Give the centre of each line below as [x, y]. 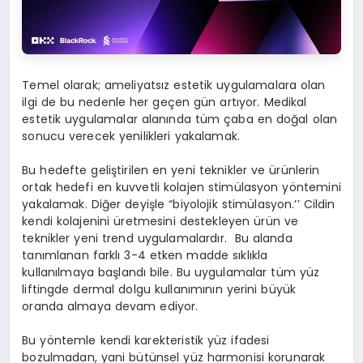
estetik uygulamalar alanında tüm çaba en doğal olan [180, 120]
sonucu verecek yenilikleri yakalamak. [131, 137]
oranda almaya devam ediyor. [110, 307]
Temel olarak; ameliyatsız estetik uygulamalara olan [174, 85]
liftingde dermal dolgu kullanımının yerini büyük [159, 290]
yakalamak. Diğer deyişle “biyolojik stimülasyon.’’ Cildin [179, 205]
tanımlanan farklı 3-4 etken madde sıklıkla [145, 256]
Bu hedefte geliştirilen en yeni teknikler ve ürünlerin [171, 171]
